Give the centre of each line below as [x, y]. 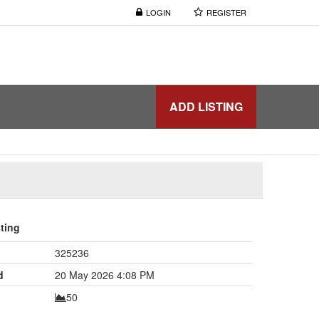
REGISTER [226, 12]
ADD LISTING [206, 106]
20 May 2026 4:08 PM [104, 274]
